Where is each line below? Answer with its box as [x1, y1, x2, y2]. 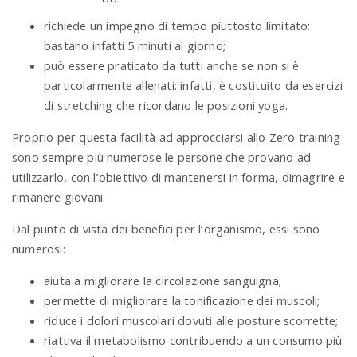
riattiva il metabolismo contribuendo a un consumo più [44, 331, 343, 348]
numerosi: [12, 241, 65, 257]
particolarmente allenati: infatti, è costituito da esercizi [44, 77, 343, 94]
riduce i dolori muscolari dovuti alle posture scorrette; [44, 312, 339, 328]
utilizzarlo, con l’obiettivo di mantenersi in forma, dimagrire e [12, 169, 345, 186]
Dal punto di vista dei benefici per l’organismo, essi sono [12, 221, 320, 237]
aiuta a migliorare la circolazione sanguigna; [44, 272, 281, 288]
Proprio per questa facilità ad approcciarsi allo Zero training [12, 129, 341, 146]
